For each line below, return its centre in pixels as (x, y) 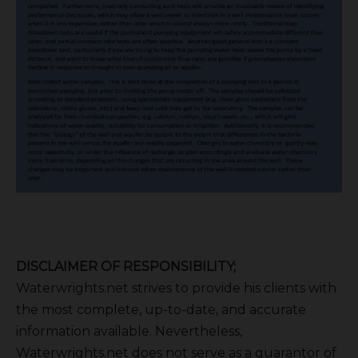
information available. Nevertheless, (129, 331)
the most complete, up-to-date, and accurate (161, 309)
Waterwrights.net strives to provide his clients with (176, 288)
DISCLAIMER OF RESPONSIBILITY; (126, 266)
